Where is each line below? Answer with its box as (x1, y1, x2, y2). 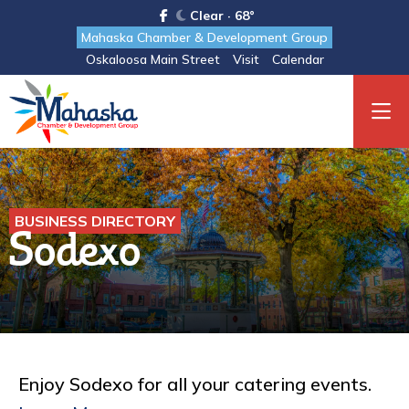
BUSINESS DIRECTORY (15, 212, 175, 230)
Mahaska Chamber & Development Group (81, 29, 328, 46)
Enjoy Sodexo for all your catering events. (18, 372, 372, 395)
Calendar (271, 51, 324, 68)
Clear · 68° (185, 7, 255, 24)
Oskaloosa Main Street (85, 51, 220, 68)
